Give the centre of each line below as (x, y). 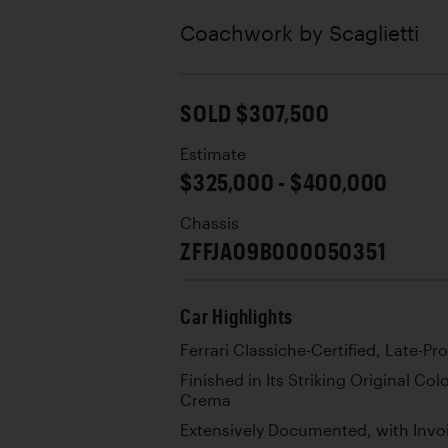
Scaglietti (374, 32)
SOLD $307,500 (255, 112)
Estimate (213, 153)
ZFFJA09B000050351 (283, 250)
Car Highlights (237, 316)
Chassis (209, 222)
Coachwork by (254, 32)
